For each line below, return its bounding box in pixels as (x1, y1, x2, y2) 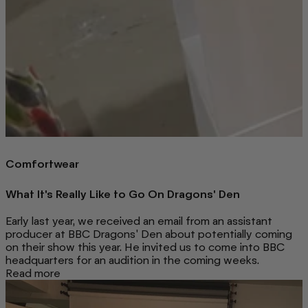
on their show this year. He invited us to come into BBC (5, 240, 285, 254)
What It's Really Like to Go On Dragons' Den (5, 187, 240, 201)
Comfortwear (5, 157, 79, 170)
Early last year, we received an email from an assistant (5, 214, 272, 228)
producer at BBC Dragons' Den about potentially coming (5, 227, 292, 241)
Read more (5, 266, 60, 280)
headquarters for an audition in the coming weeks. (5, 253, 259, 267)
